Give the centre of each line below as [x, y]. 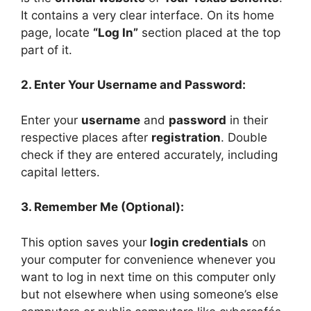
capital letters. [60, 172]
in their [247, 120]
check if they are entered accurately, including [149, 154]
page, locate [57, 32]
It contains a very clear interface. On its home [148, 15]
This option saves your [85, 242]
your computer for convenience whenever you [148, 259]
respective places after [86, 137]
